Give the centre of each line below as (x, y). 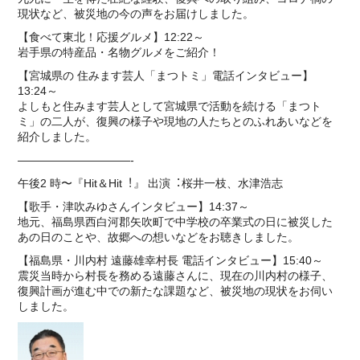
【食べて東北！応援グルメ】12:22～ (111, 37)
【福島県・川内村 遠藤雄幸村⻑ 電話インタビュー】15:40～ (171, 260)
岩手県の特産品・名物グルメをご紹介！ (119, 52)
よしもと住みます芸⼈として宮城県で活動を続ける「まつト (170, 106)
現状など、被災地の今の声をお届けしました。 (136, 14)
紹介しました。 (57, 137)
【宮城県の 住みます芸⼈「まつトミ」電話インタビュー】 (166, 76)
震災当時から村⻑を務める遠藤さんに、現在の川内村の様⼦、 (176, 276)
